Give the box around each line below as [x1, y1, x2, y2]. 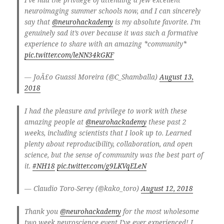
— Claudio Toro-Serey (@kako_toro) [24, 183, 141, 193]
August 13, [159, 72, 193, 82]
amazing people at [24, 117, 85, 127]
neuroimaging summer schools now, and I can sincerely [24, 6, 200, 15]
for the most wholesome [120, 206, 199, 216]
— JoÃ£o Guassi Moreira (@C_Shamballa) [24, 72, 159, 82]
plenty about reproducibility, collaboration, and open [24, 139, 192, 149]
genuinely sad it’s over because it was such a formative [24, 28, 198, 37]
